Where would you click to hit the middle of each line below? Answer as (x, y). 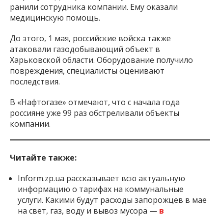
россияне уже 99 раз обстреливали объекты (95, 113)
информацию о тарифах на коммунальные (101, 189)
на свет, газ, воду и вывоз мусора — (88, 211)
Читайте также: (43, 158)
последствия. (35, 82)
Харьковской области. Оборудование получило (101, 60)
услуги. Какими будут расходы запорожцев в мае (112, 200)
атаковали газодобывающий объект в (85, 49)
